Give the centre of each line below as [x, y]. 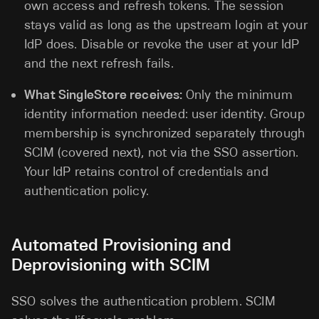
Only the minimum [239, 95]
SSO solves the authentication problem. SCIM [143, 301]
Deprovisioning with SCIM [111, 265]
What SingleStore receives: [105, 94]
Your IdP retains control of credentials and [146, 172]
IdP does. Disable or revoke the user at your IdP [162, 44]
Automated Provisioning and [121, 245]
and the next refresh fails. [99, 63]
